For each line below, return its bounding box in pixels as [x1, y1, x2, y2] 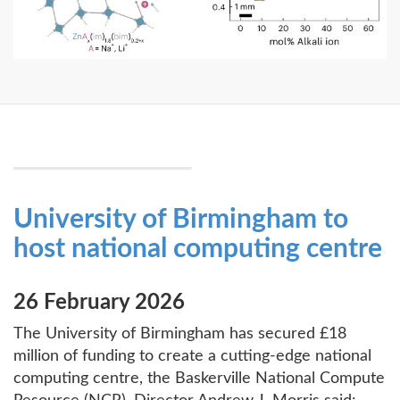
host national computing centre [13, 235, 382, 262]
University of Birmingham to [13, 205, 348, 233]
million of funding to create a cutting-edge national [13, 347, 371, 364]
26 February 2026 [13, 291, 185, 313]
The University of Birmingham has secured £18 [13, 325, 346, 342]
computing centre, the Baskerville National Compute [13, 370, 385, 387]
